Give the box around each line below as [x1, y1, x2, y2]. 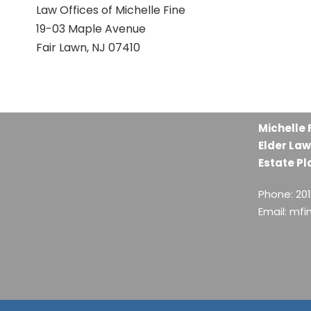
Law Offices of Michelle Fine [36, 2, 185, 18]
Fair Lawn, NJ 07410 [36, 40, 140, 56]
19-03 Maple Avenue [36, 21, 146, 37]
